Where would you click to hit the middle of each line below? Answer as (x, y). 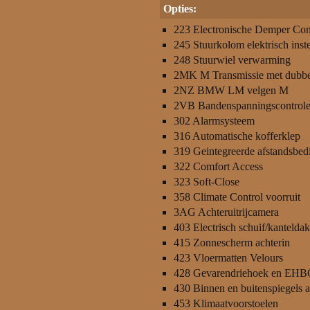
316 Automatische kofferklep (237, 136)
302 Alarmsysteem (214, 121)
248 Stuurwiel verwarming (232, 60)
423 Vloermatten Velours (228, 258)
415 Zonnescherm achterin (232, 243)
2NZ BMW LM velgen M (231, 90)
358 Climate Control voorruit (237, 197)
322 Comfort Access (218, 166)
